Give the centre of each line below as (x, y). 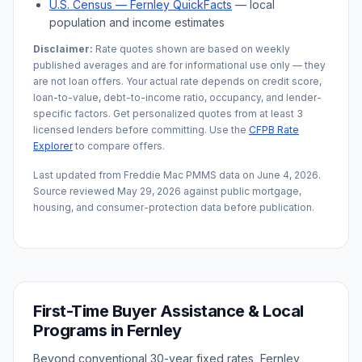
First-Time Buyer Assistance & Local (168, 311)
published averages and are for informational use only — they (179, 65)
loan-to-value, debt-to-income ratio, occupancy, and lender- (177, 97)
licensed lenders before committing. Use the (141, 130)
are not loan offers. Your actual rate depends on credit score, (177, 81)
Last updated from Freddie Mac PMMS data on (145, 175)
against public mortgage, (241, 191)
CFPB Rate (274, 130)
